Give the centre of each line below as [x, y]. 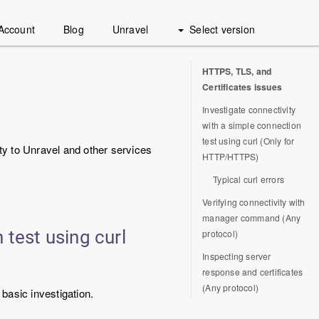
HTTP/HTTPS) [231, 156]
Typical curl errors [249, 179]
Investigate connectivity [249, 109]
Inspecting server [237, 256]
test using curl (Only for [249, 141]
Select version [222, 29]
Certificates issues [242, 87]
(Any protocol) [231, 287]
